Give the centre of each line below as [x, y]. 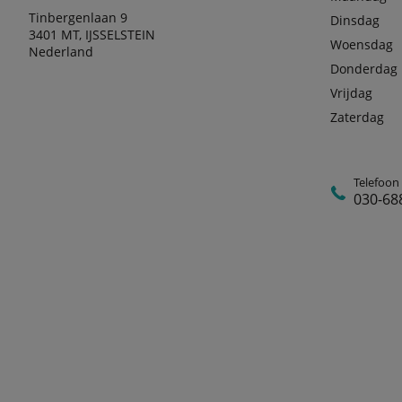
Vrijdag [351, 93]
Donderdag [364, 69]
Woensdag [362, 44]
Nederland [61, 52]
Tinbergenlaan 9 [78, 17]
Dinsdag [355, 20]
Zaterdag [357, 117]
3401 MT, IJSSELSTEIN [92, 35]
